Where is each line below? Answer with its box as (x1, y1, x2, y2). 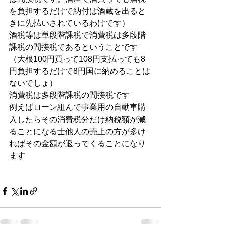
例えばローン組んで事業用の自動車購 (9, 103, 146, 111)
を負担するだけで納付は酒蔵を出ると (9, 7, 146, 15)
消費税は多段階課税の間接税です (9, 91, 130, 99)
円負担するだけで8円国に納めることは (9, 67, 150, 75)
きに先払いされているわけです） (9, 19, 130, 27)
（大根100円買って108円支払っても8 (9, 55, 145, 63)
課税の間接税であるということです (9, 43, 138, 51)
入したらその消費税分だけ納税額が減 (9, 115, 146, 124)
